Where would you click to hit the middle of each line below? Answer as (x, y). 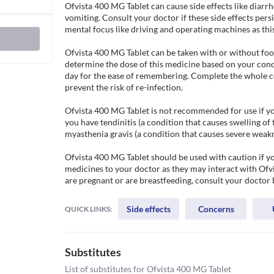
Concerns (216, 209)
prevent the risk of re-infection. (124, 87)
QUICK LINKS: (88, 209)
